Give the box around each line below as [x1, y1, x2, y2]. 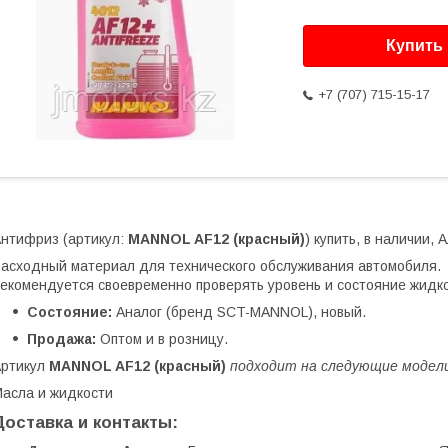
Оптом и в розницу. [96, 331, 228, 348]
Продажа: [27, 331, 96, 348]
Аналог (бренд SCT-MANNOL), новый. [112, 304, 366, 321]
